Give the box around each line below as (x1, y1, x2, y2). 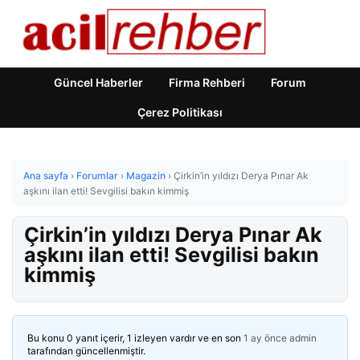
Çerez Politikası (137, 105, 223, 119)
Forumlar (76, 170, 118, 182)
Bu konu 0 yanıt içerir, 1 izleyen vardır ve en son (27, 332, 243, 344)
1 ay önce (243, 332, 287, 344)
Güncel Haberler (54, 76, 143, 89)
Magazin (126, 170, 166, 182)
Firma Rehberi (169, 76, 245, 89)
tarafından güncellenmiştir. (27, 345, 145, 357)
